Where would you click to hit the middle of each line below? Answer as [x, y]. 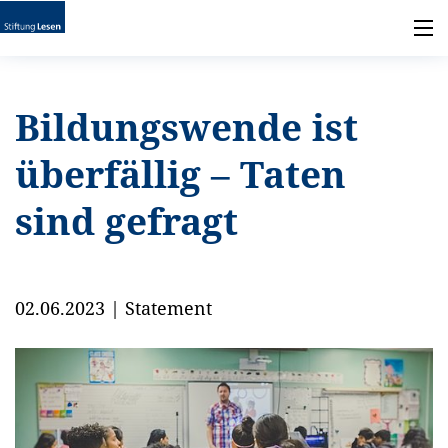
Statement [168, 308]
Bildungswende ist [186, 127]
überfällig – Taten [180, 174]
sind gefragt [126, 221]
